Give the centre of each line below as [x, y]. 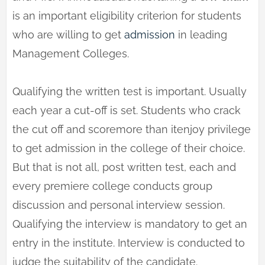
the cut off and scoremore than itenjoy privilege [132, 130]
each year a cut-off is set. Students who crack [127, 111]
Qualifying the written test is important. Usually [130, 92]
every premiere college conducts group [112, 186]
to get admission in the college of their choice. [129, 148]
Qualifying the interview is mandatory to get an [130, 224]
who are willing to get [68, 35]
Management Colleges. [71, 54]
